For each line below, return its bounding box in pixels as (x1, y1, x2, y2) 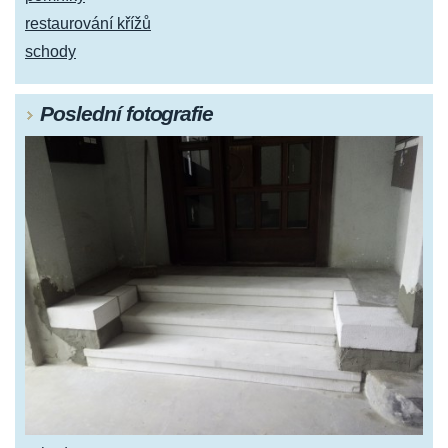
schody (25, 43, 76, 61)
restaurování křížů (25, 15, 151, 33)
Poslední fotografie (40, 102, 214, 126)
